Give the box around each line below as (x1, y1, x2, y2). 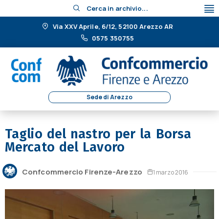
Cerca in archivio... (86, 4, 148, 13)
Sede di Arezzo (86, 93, 133, 102)
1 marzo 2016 (153, 168, 189, 176)
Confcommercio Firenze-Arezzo (22, 166, 142, 177)
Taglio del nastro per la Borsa (5, 126, 192, 142)
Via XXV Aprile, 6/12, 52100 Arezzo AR (51, 22, 173, 31)
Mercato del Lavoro (5, 139, 125, 155)
